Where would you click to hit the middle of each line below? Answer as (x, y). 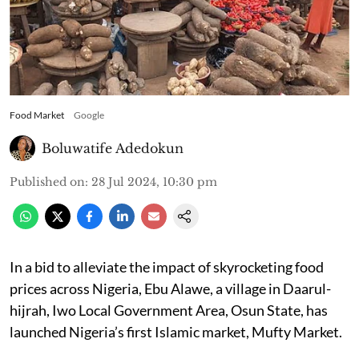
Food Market (37, 115)
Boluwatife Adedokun (113, 148)
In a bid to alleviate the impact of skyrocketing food (167, 266)
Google (89, 115)
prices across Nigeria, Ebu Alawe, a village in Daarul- (170, 288)
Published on (47, 182)
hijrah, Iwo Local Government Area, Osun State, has (169, 310)
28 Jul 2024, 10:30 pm (154, 182)
